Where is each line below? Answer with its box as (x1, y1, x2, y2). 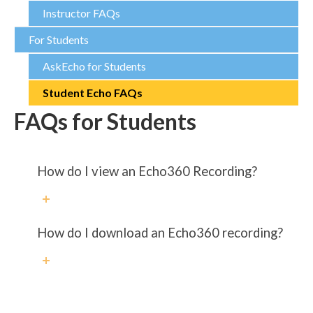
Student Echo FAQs (43, 86, 143, 99)
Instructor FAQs (43, 6, 120, 20)
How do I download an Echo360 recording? (37, 225, 283, 240)
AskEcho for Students (43, 59, 146, 73)
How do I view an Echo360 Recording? (37, 163, 257, 179)
